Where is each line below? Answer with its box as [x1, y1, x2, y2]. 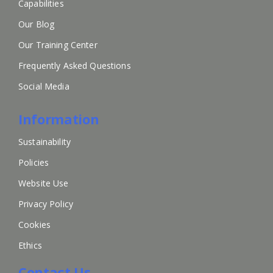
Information [18, 110, 99, 129]
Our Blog [18, 18, 55, 30]
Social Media [18, 80, 69, 93]
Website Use [18, 177, 69, 190]
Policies [18, 157, 49, 169]
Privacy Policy [18, 198, 73, 210]
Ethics [18, 239, 42, 252]
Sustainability [18, 136, 71, 148]
